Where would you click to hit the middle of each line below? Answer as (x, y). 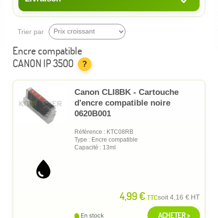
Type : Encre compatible (106, 139)
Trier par (31, 32)
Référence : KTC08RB (104, 132)
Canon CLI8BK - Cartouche (127, 92)
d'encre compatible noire (122, 103)
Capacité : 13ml (95, 147)
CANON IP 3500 (43, 63)
